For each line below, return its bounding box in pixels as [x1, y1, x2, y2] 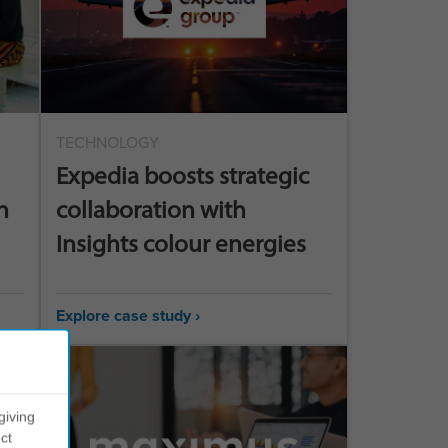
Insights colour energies [55, 229, 306, 258]
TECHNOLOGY [55, 131, 159, 154]
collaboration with [55, 195, 246, 224]
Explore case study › [55, 304, 200, 327]
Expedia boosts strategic [55, 161, 309, 190]
